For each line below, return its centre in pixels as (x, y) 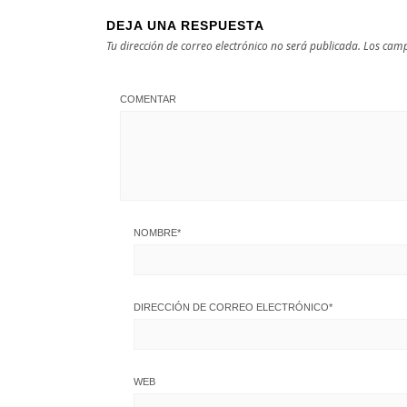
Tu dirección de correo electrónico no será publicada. (233, 46)
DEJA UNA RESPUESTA (185, 25)
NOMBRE (155, 233)
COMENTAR (148, 99)
